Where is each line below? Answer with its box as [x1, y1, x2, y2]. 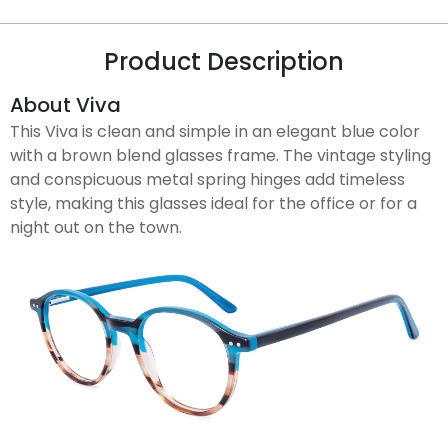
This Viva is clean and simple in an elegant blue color [10, 119, 420, 143]
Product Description [104, 44, 344, 78]
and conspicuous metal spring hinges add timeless [10, 167, 405, 191]
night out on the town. [10, 215, 182, 239]
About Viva [10, 90, 121, 119]
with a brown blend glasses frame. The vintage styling [10, 143, 431, 167]
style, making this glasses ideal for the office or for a [10, 191, 417, 215]
